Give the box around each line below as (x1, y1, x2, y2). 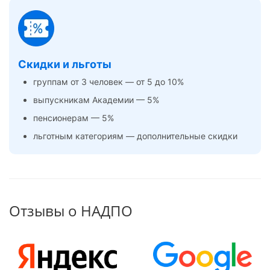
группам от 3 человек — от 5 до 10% (33, 76, 184, 87)
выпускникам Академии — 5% (33, 94, 159, 105)
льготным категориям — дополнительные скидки (33, 130, 237, 141)
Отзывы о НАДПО (9, 200, 133, 221)
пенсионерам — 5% (33, 112, 114, 123)
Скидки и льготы (18, 57, 111, 71)
